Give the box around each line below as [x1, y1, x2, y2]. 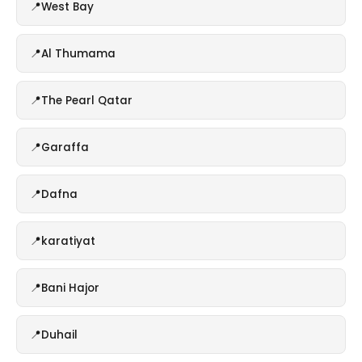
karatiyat [41, 233, 95, 249]
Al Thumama [41, 45, 116, 61]
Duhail [41, 326, 78, 343]
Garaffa [41, 139, 89, 155]
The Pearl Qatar [41, 92, 133, 108]
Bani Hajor [41, 280, 99, 296]
